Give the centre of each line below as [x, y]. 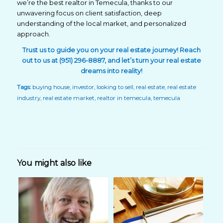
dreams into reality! [111, 71]
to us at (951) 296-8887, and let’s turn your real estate [117, 60]
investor [83, 87]
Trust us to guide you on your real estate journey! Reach [111, 50]
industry [28, 98]
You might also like [54, 163]
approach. [33, 34]
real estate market [68, 98]
